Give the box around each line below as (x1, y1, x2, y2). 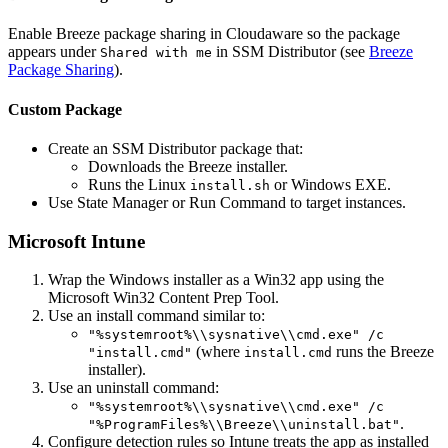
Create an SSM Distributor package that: (48, 139, 303, 157)
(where (192, 343, 244, 361)
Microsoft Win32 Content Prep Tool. (48, 289, 279, 307)
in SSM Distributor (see (212, 43, 369, 61)
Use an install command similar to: (48, 307, 265, 325)
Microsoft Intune (8, 230, 145, 252)
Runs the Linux (88, 175, 190, 193)
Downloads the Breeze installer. (88, 157, 288, 175)
